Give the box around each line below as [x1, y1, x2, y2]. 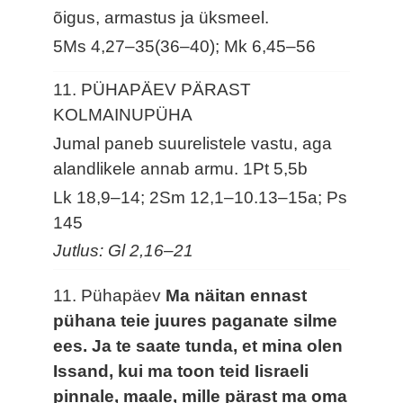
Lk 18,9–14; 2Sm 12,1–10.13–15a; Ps [53, 187, 348, 207]
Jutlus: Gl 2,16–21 [53, 241, 194, 261]
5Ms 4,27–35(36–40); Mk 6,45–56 [53, 36, 317, 56]
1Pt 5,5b [243, 158, 309, 178]
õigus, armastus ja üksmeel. [53, 8, 270, 28]
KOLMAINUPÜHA [53, 104, 193, 124]
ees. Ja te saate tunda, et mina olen [53, 336, 344, 356]
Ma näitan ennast [166, 286, 308, 306]
